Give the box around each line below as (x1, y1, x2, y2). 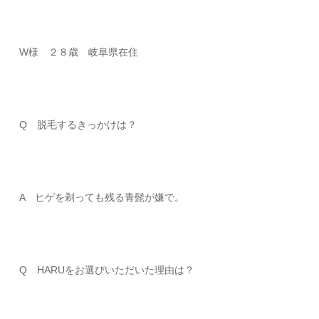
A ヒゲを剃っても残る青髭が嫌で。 (19, 192, 185, 203)
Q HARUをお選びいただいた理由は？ (19, 264, 195, 276)
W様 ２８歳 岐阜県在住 (19, 46, 139, 58)
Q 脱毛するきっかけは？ (19, 119, 137, 130)
